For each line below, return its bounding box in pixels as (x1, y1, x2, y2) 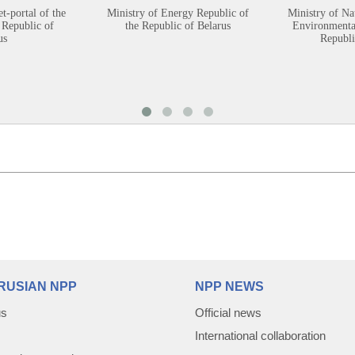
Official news (195, 304, 261, 319)
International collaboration (195, 327, 326, 342)
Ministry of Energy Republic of (106, 6, 249, 18)
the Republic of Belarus (124, 18, 231, 31)
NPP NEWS (195, 278, 264, 292)
